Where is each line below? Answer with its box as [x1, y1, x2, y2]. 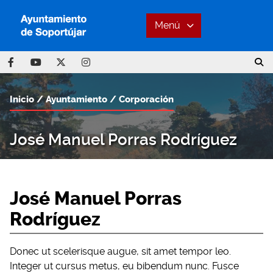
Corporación [119, 94, 174, 105]
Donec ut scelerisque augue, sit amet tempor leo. [10, 246, 231, 257]
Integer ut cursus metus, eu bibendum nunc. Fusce [10, 260, 239, 272]
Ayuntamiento [46, 94, 107, 105]
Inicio [10, 94, 34, 105]
